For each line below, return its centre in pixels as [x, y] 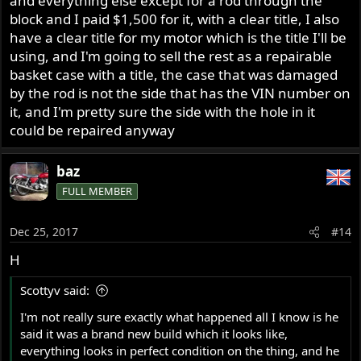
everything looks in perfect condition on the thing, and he [180, 350]
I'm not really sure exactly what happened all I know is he [180, 316]
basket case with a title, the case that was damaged [174, 74]
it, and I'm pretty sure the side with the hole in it [163, 111]
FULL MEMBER [98, 191]
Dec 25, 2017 [44, 232]
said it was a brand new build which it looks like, [154, 333]
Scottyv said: [55, 290]
